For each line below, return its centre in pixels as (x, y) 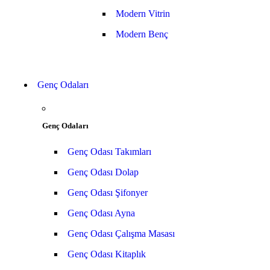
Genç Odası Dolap (103, 172)
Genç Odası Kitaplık (107, 254)
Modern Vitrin (143, 14)
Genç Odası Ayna (101, 213)
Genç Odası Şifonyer (108, 193)
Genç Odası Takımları (109, 152)
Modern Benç (142, 34)
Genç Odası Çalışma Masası (121, 234)
